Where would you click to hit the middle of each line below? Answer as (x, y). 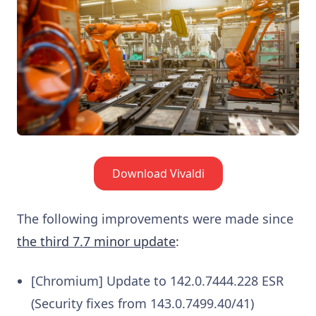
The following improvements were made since (155, 219)
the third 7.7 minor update (96, 242)
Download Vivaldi (158, 174)
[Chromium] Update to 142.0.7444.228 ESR (157, 281)
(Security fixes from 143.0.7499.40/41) (142, 304)
